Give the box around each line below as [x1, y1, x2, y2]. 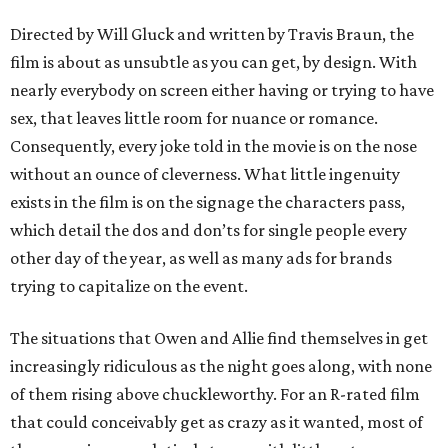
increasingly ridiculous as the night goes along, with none [10, 356, 432, 377]
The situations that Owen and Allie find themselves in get [10, 328, 428, 349]
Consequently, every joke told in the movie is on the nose [10, 136, 417, 157]
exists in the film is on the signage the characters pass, [10, 192, 405, 213]
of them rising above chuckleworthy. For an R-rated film [10, 384, 420, 405]
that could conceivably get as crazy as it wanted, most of [10, 412, 423, 433]
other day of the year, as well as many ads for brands [10, 248, 392, 269]
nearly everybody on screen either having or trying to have [10, 80, 434, 101]
